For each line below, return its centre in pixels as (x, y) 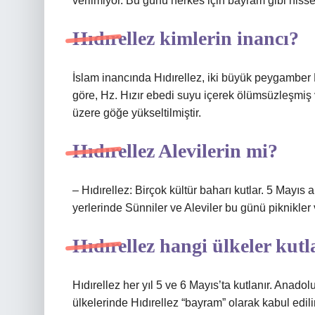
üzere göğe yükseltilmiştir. (137, 113)
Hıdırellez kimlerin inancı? (186, 38)
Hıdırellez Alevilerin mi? (175, 151)
